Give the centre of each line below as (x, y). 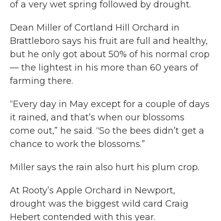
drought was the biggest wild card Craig (99, 204)
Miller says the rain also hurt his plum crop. (105, 167)
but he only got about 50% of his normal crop (110, 54)
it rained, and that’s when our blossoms (97, 117)
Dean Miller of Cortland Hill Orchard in (95, 28)
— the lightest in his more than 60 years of (104, 68)
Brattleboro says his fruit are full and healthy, (109, 41)
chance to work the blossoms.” (77, 144)
